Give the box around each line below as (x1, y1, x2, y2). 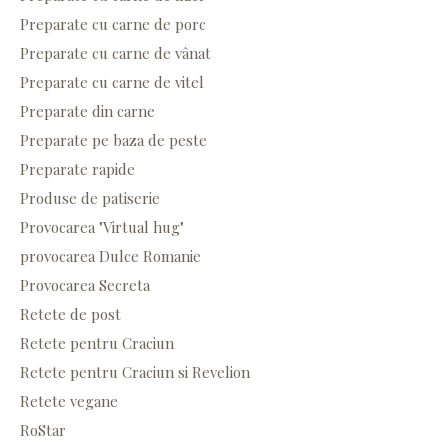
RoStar (20, 420, 66, 441)
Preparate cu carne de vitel (20, 72, 204, 93)
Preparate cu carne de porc (20, 14, 206, 35)
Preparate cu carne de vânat (20, 43, 211, 64)
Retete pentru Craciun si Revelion (20, 362, 250, 383)
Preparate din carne (20, 101, 155, 122)
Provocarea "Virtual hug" (20, 217, 184, 238)
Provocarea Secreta (20, 275, 150, 296)
